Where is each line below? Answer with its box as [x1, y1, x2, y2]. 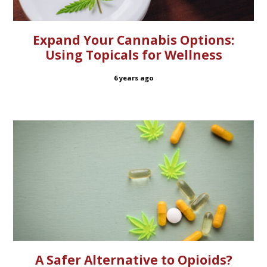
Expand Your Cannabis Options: [33, 31, 234, 48]
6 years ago [113, 73, 154, 83]
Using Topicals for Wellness [45, 46, 222, 63]
